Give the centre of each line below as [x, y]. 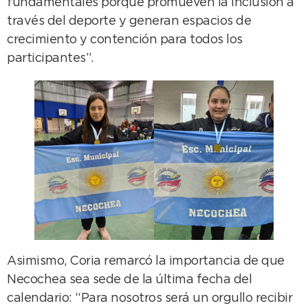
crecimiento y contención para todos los [125, 40]
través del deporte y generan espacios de [129, 21]
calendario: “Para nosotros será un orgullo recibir [150, 299]
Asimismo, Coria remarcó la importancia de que [146, 262]
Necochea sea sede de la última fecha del [129, 280]
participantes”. [50, 58]
